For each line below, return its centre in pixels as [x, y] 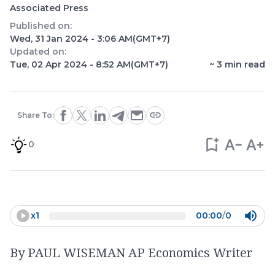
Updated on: [38, 52]
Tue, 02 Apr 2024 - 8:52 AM [70, 64]
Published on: [41, 26]
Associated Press [49, 8]
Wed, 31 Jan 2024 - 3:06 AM [71, 39]
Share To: [35, 115]
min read [244, 64]
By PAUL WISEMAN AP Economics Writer [131, 253]
